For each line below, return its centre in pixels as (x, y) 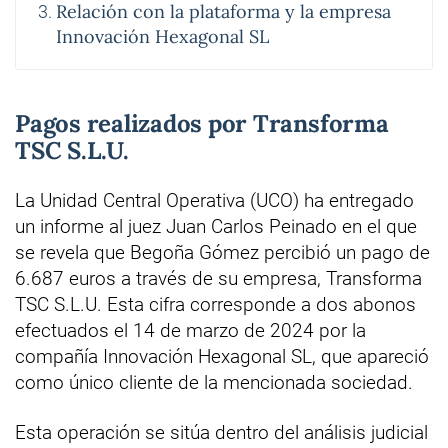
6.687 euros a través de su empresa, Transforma (218, 279)
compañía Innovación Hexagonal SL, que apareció (222, 357)
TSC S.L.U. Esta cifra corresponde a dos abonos (215, 305)
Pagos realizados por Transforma (202, 124)
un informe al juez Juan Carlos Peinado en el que (216, 227)
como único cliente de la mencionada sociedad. (214, 383)
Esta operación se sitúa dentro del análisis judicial (221, 433)
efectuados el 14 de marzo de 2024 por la (190, 331)
